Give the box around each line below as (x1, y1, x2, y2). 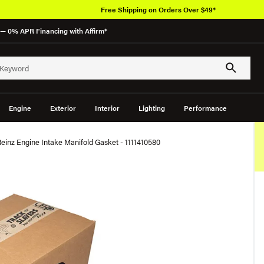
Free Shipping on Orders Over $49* (100, 4, 216, 15)
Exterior (49, 103, 76, 113)
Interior (94, 103, 120, 113)
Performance (183, 103, 227, 113)
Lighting (138, 103, 165, 113)
